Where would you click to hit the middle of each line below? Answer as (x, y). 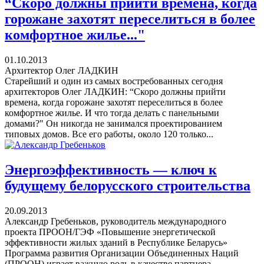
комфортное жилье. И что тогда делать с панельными (112, 113)
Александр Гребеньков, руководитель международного (115, 221)
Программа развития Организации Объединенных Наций (122, 253)
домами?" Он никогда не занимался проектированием (113, 123)
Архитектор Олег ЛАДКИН (62, 70)
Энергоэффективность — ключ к (111, 169)
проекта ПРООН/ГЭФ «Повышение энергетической (110, 232)
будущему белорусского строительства (128, 185)
